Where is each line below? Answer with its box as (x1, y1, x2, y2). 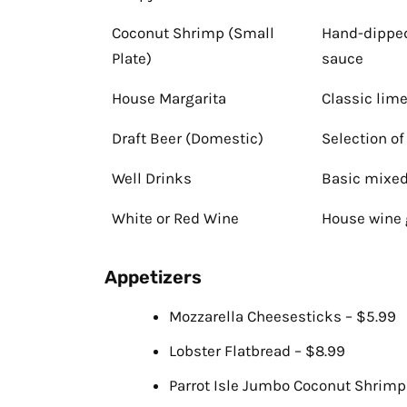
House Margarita (112, 89, 226, 108)
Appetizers (104, 266, 202, 289)
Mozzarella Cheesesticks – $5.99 (168, 307, 396, 326)
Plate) (112, 49, 152, 68)
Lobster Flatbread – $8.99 (168, 342, 345, 361)
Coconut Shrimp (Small (112, 24, 274, 43)
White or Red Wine (112, 209, 239, 228)
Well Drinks (112, 169, 192, 188)
